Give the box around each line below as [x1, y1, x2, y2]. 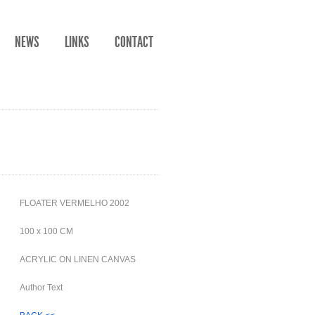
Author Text [20, 283, 63, 292]
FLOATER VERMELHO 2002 [20, 198, 129, 208]
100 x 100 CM [20, 226, 73, 236]
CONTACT [115, 33, 153, 51]
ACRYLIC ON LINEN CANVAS [20, 255, 136, 264]
